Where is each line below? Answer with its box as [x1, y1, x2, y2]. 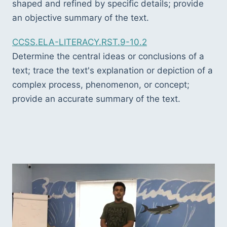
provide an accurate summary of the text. [12, 93, 180, 104]
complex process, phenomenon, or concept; [12, 79, 190, 90]
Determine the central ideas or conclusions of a [12, 51, 204, 61]
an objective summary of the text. [12, 13, 149, 23]
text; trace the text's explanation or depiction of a [12, 65, 213, 75]
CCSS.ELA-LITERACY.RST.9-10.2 [12, 36, 147, 47]
